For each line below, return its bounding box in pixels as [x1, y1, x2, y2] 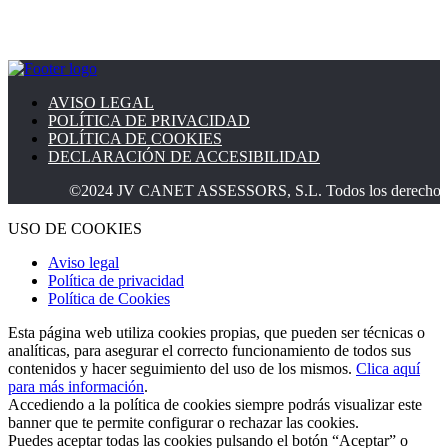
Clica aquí [356, 359, 420, 377]
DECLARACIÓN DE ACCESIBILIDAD [48, 147, 320, 165]
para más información [8, 377, 144, 395]
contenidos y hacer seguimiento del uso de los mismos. [8, 359, 356, 377]
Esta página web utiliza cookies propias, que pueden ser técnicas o [8, 323, 425, 341]
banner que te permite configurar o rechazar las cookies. [8, 413, 359, 431]
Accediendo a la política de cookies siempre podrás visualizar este [8, 395, 422, 413]
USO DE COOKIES [8, 219, 142, 237]
